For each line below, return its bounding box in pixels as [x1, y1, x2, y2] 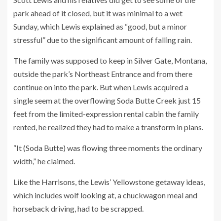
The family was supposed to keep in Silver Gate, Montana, [13, 56, 207, 65]
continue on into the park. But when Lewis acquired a [13, 82, 188, 92]
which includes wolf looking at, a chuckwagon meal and [13, 190, 197, 200]
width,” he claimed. [13, 156, 75, 166]
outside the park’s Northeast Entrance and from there [13, 69, 192, 78]
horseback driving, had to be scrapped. [13, 204, 144, 213]
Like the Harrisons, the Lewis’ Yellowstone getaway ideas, [13, 177, 205, 186]
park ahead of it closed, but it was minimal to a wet [13, 8, 183, 18]
